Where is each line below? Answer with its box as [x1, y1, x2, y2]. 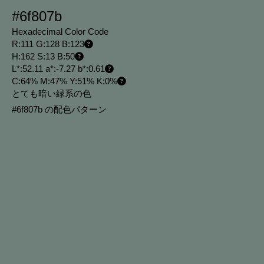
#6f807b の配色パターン [12, 105, 109, 114]
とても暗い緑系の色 [12, 89, 91, 98]
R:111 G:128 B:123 [12, 39, 84, 49]
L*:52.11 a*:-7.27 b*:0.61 [12, 64, 105, 74]
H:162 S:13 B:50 [12, 52, 75, 61]
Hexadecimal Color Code [12, 27, 108, 37]
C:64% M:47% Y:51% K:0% [12, 77, 117, 86]
